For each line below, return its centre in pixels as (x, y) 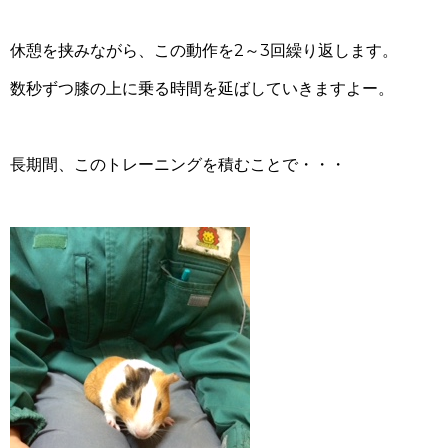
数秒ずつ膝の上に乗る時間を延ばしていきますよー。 (202, 88)
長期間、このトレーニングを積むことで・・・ (178, 164)
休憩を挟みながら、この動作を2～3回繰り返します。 (204, 50)
